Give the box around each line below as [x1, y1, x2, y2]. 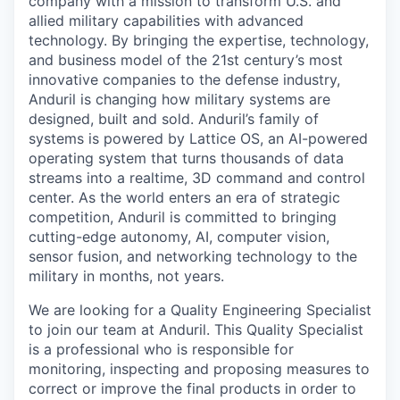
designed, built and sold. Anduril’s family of [29, 110, 319, 128]
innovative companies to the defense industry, [29, 71, 340, 88]
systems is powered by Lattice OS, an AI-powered [29, 129, 368, 147]
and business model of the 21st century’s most [29, 51, 343, 69]
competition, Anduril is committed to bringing [29, 208, 337, 226]
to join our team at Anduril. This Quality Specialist [29, 321, 363, 338]
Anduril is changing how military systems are [29, 90, 330, 108]
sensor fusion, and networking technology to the [29, 247, 357, 265]
